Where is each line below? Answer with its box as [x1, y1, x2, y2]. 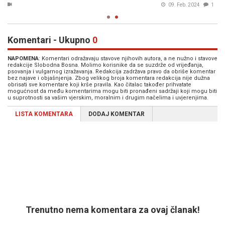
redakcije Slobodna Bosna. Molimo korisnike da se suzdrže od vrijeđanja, [8, 62, 203, 69]
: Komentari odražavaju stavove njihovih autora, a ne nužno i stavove [39, 55, 217, 62]
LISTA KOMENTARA [15, 110, 73, 118]
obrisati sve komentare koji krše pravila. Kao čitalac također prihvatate [8, 81, 191, 88]
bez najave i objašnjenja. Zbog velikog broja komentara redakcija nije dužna [8, 75, 210, 82]
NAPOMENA [8, 55, 39, 62]
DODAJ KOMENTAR [88, 110, 145, 118]
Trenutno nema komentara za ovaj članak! [25, 204, 200, 215]
